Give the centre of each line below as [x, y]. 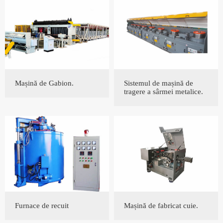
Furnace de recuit [42, 206]
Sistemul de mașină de [159, 83]
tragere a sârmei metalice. [164, 92]
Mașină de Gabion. [44, 83]
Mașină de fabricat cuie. [161, 206]
